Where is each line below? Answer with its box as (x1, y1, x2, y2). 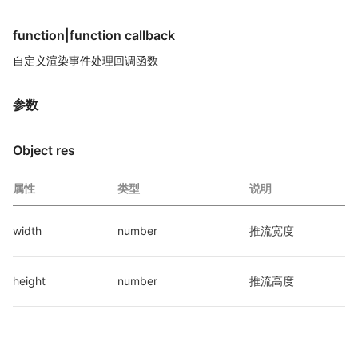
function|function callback (13, 27, 175, 43)
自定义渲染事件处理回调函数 (13, 54, 158, 67)
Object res (13, 142, 75, 158)
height (13, 274, 46, 288)
